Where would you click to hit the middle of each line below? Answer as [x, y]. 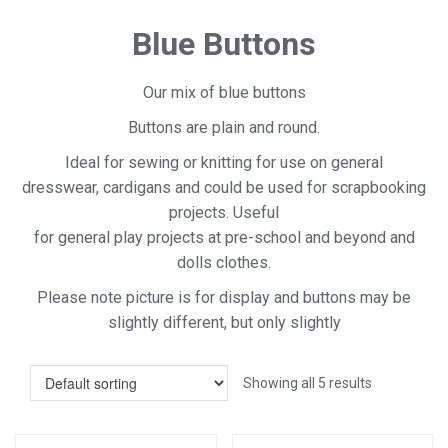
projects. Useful [224, 213]
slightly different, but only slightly [224, 323]
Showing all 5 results [307, 383]
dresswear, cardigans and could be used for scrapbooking [224, 188]
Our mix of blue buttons [224, 93]
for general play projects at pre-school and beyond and [224, 238]
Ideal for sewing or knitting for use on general [224, 163]
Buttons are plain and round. [224, 128]
